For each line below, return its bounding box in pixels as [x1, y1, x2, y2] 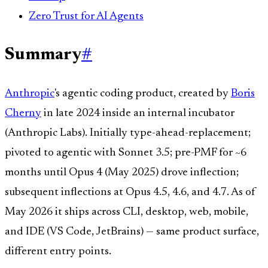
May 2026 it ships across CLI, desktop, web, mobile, [5, 206, 248, 218]
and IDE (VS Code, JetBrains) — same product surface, [5, 226, 259, 238]
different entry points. [5, 246, 111, 258]
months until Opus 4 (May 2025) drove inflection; [5, 167, 239, 179]
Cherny [5, 108, 41, 120]
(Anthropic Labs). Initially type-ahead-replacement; [5, 127, 251, 139]
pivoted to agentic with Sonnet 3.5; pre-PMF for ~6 [5, 147, 246, 159]
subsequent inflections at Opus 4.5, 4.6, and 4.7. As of [5, 187, 255, 199]
